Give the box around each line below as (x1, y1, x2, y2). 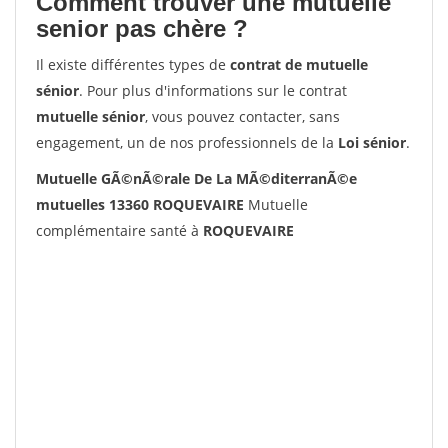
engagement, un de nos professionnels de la (36, 133, 338, 152)
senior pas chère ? (36, 15, 248, 42)
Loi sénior (338, 133, 406, 152)
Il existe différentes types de (36, 55, 230, 74)
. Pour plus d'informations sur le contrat (79, 81, 347, 100)
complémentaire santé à (36, 221, 203, 240)
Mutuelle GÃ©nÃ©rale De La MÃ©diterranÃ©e (36, 169, 357, 188)
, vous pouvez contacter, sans (145, 107, 340, 126)
